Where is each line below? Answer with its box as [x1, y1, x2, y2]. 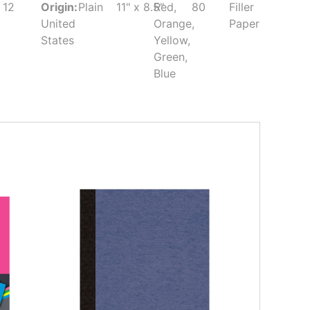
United [40, 17, 75, 31]
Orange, [154, 17, 195, 31]
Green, [154, 50, 188, 64]
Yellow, [154, 33, 191, 48]
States [40, 33, 74, 48]
